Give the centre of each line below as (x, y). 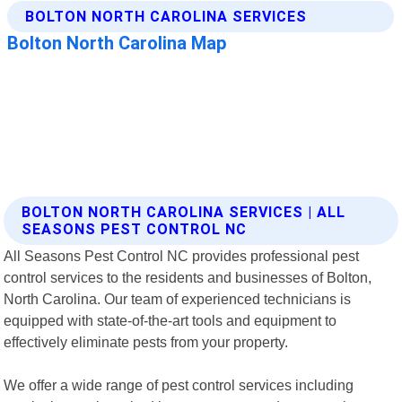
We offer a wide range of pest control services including (179, 385)
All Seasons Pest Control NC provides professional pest (182, 255)
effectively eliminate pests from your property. (146, 341)
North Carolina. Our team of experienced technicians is (178, 298)
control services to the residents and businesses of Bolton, (188, 277)
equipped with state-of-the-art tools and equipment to (170, 320)
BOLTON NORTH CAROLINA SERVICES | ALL (184, 212)
